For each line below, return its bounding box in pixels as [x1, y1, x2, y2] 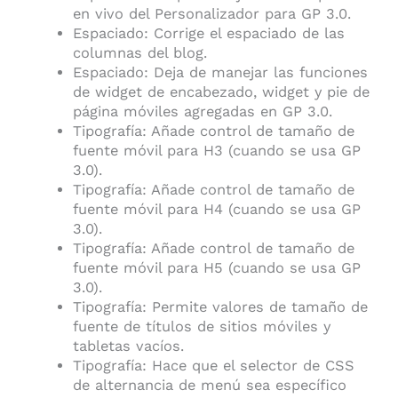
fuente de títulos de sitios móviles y [72, 317, 330, 335]
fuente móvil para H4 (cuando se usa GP [72, 200, 361, 218]
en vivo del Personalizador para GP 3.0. [72, 4, 351, 22]
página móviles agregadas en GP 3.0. [72, 102, 332, 120]
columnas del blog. [72, 44, 207, 61]
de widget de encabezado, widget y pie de [72, 83, 370, 100]
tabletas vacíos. [72, 337, 184, 354]
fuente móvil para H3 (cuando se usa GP [72, 141, 361, 159]
